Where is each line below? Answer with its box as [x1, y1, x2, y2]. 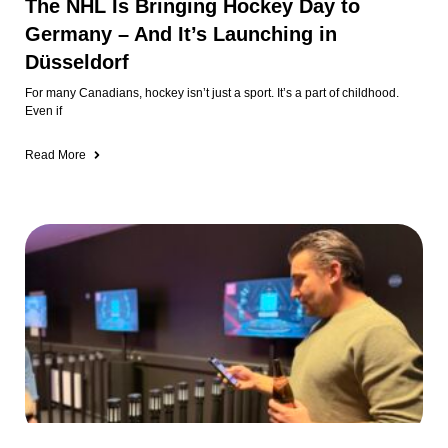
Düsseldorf [25, 51, 129, 74]
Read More [25, 148, 86, 163]
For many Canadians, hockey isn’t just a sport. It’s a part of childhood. [25, 86, 399, 101]
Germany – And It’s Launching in [25, 23, 337, 46]
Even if [25, 104, 62, 119]
